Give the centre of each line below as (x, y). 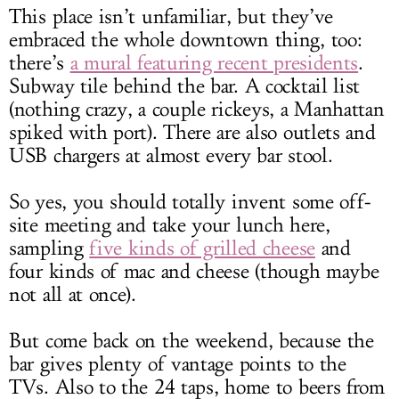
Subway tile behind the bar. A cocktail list (185, 87)
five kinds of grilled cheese (202, 249)
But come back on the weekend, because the (191, 342)
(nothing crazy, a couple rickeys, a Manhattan (197, 110)
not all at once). (73, 295)
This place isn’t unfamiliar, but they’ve (171, 17)
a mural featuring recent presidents (214, 64)
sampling (49, 249)
